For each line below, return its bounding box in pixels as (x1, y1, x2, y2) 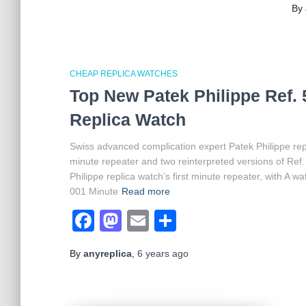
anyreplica (83, 248, 132, 259)
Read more (122, 186, 170, 197)
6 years (137, 248, 169, 259)
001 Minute (70, 186, 118, 197)
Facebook (94, 208, 191, 233)
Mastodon (122, 208, 219, 233)
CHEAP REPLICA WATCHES (70, 69, 178, 79)
